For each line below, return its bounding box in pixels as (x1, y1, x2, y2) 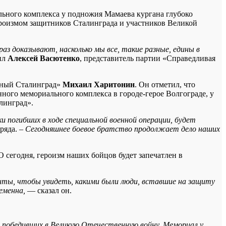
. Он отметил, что (135, 80, 195, 89)
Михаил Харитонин (63, 80, 135, 89)
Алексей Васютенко (8, 53, 80, 63)
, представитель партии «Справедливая (80, 53, 215, 63)
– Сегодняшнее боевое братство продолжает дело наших (19, 124, 220, 133)
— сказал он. (27, 186, 72, 195)
